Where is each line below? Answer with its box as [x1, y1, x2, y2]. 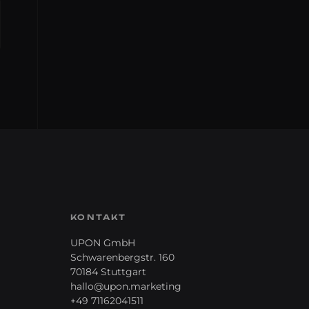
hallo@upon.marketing [70, 280, 182, 293]
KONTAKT [70, 212, 127, 223]
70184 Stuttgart [70, 266, 147, 279]
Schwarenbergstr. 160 [70, 251, 175, 264]
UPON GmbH [70, 237, 136, 250]
